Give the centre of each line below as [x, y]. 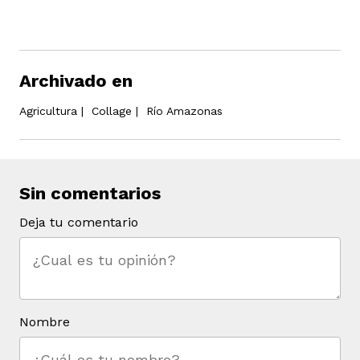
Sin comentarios [90, 193]
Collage [112, 110]
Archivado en [76, 80]
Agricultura [48, 110]
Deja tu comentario [79, 222]
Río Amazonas [184, 110]
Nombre [45, 321]
